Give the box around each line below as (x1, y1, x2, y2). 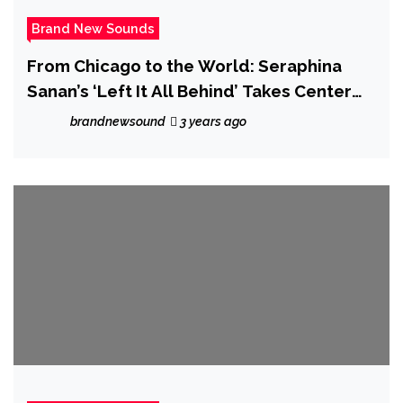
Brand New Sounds (31, 20, 155, 36)
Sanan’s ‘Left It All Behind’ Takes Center (27, 80, 352, 101)
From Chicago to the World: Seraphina (27, 55, 342, 76)
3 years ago (177, 113, 246, 129)
